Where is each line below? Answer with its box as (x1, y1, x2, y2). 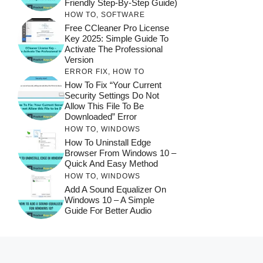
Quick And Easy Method (65, 158, 158, 168)
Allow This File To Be (65, 101, 144, 112)
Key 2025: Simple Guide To (65, 33, 168, 44)
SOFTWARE (101, 11, 145, 19)
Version (65, 55, 93, 65)
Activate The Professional (65, 44, 163, 55)
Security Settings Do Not (65, 90, 159, 101)
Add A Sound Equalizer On (65, 184, 166, 194)
